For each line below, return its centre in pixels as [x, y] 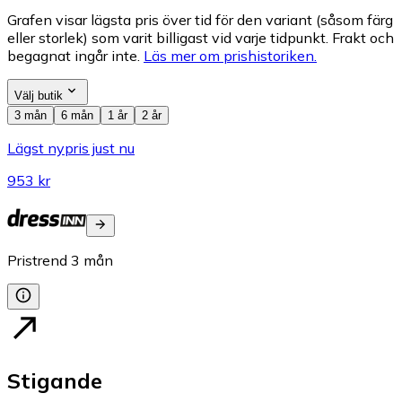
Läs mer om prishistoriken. [230, 56]
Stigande [55, 381]
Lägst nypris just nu [71, 149]
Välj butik [39, 96]
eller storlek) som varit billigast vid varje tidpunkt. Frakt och [201, 38]
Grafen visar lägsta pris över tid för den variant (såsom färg [200, 20]
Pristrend [37, 261]
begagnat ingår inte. [74, 56]
